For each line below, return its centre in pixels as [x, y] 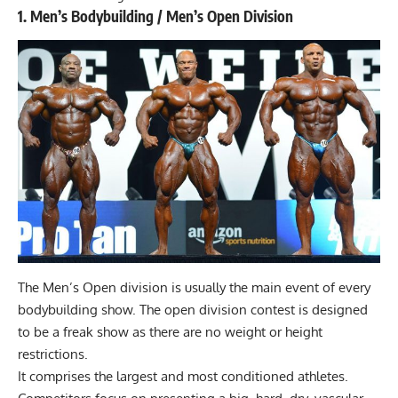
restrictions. [55, 354]
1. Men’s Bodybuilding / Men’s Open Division [155, 16]
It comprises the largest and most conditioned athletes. [183, 377]
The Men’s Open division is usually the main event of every [194, 288]
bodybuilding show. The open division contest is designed [193, 310]
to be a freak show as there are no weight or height [170, 332]
